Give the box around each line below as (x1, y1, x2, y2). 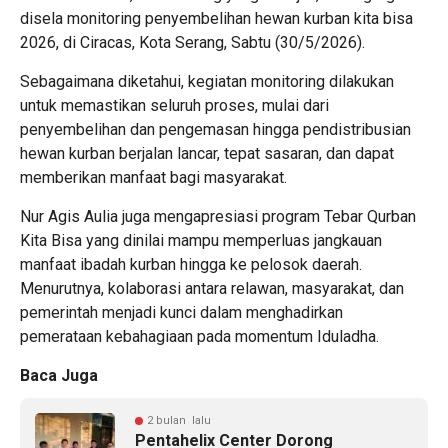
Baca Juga (20, 365, 98, 385)
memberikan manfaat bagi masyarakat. (20, 167, 287, 187)
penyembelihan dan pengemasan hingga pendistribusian (20, 119, 411, 139)
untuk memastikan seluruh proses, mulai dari (20, 95, 329, 115)
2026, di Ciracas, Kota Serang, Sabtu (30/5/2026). (20, 32, 365, 52)
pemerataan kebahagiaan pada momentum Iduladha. (20, 326, 379, 346)
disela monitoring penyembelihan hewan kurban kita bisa (20, 8, 413, 28)
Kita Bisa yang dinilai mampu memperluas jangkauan (20, 230, 382, 250)
